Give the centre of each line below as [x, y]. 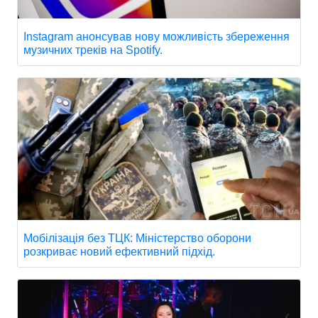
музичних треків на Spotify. [93, 50]
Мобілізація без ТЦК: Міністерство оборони [137, 238]
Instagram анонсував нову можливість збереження [157, 37]
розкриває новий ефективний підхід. [119, 252]
